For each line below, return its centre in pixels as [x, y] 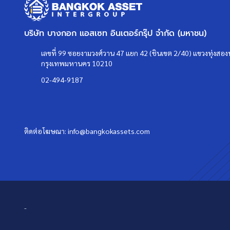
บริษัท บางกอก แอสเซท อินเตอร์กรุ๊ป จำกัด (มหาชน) [115, 33]
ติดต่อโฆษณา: [46, 131]
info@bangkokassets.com [109, 131]
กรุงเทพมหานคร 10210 [77, 63]
